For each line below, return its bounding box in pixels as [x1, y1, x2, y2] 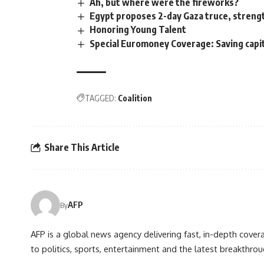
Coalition [118, 93, 152, 103]
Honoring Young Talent [90, 24, 187, 36]
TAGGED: [85, 93, 116, 103]
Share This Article [44, 141, 120, 154]
